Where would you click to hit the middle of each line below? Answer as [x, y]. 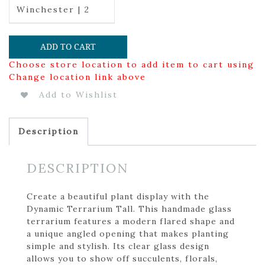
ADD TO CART [68, 46]
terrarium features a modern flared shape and [131, 221]
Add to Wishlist [78, 94]
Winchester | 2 [53, 9]
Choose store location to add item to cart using [132, 64]
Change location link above [77, 77]
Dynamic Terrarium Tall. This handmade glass [129, 209]
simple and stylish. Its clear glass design [118, 246]
